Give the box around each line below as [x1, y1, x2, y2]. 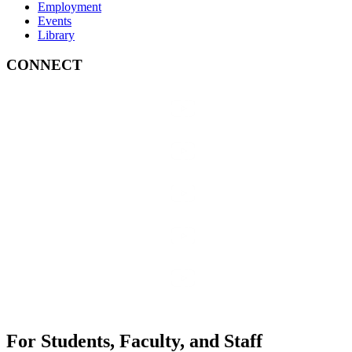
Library [38, 27, 75, 42]
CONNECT [6, 57, 82, 74]
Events [38, 13, 71, 27]
